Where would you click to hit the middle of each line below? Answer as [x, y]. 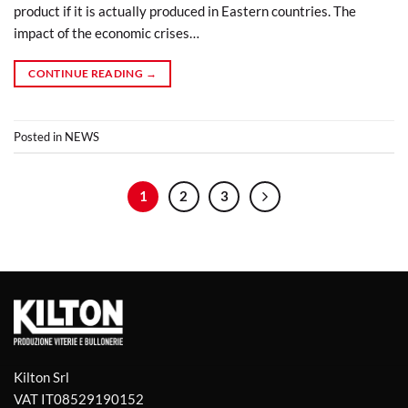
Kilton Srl [41, 377]
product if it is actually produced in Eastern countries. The [185, 11]
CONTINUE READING [87, 74]
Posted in [39, 136]
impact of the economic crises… [107, 33]
